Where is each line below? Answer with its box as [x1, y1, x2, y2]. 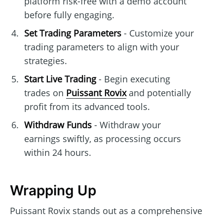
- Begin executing [96, 73, 170, 85]
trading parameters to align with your [24, 41, 179, 53]
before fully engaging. [24, 9, 114, 21]
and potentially [126, 87, 191, 99]
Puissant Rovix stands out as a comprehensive [10, 204, 202, 217]
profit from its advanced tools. [24, 101, 150, 113]
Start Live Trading [24, 73, 96, 85]
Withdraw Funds [24, 119, 92, 131]
